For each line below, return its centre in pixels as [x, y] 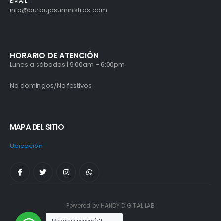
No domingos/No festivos [51, 85]
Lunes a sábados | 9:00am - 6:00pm [68, 65]
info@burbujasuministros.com [58, 10]
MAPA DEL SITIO [37, 127]
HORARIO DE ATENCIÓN [55, 56]
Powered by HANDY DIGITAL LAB [110, 205]
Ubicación [26, 146]
